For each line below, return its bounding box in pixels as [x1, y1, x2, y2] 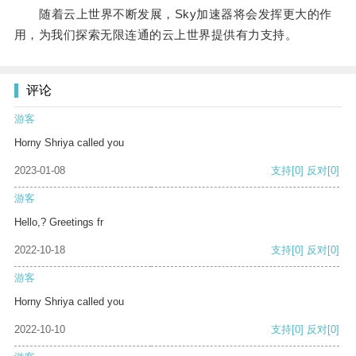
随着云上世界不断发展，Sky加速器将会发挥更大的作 [14, 7, 332, 21]
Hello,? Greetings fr [14, 216, 103, 229]
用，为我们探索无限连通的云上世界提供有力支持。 [14, 28, 298, 42]
